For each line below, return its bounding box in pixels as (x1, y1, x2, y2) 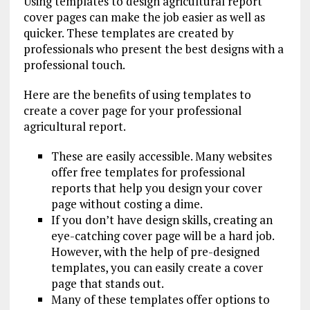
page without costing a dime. (51, 196, 203, 212)
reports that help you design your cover (51, 180, 262, 196)
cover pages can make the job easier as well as (23, 9, 265, 25)
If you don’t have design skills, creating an (51, 212, 273, 228)
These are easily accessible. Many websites (51, 148, 272, 164)
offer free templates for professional (51, 164, 245, 180)
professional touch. (23, 57, 125, 73)
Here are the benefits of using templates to (23, 86, 251, 102)
